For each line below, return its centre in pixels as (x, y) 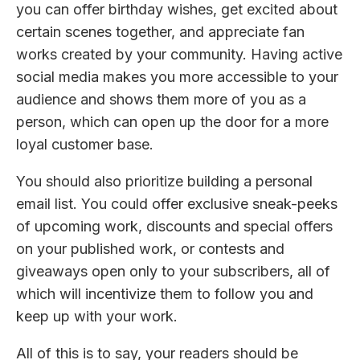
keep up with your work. (97, 316)
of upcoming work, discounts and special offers (174, 226)
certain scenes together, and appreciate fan (160, 31)
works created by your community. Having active (179, 54)
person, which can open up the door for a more (172, 121)
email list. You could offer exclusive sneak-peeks (177, 203)
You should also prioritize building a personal (164, 181)
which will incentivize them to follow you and (165, 293)
